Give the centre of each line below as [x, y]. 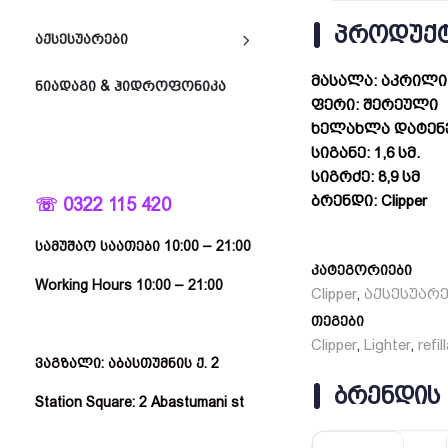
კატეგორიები [361, 270]
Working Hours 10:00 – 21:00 [129, 285]
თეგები [337, 321]
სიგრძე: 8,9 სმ [365, 177]
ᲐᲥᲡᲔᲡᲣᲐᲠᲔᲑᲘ [81, 39]
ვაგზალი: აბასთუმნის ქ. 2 [127, 363]
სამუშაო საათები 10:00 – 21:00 [143, 246]
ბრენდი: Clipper [369, 201]
